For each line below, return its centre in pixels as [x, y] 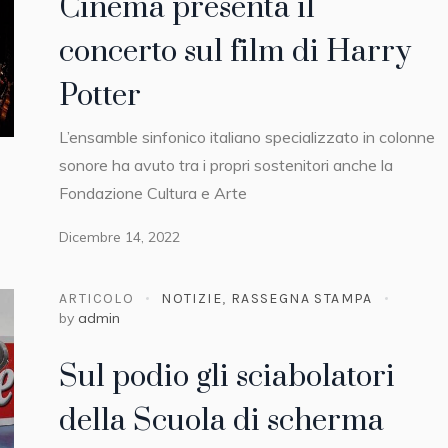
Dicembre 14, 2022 [119, 237]
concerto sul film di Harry [235, 52]
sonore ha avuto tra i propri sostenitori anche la [226, 165]
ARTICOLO [97, 298]
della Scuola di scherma [221, 420]
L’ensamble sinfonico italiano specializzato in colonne [247, 137]
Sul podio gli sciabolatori [227, 376]
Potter [100, 96]
